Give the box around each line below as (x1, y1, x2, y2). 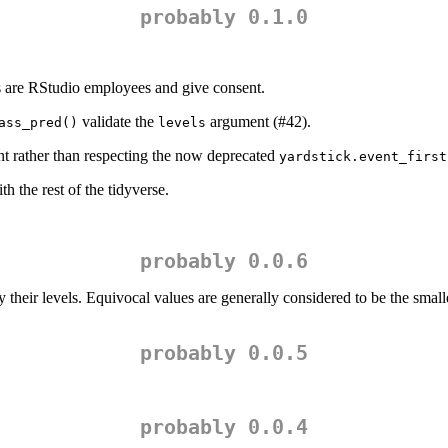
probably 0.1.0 (140, 5, 308, 30)
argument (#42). (206, 113, 311, 131)
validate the (78, 113, 158, 131)
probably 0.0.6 (140, 249, 308, 274)
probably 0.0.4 (140, 415, 308, 440)
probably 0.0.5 (140, 341, 308, 366)
